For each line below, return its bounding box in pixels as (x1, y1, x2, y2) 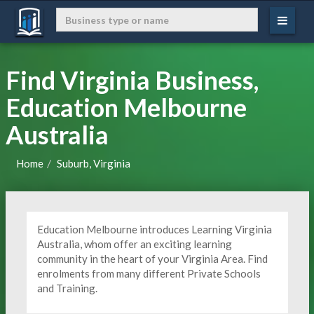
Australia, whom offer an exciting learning (36, 238, 232, 250)
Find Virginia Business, (5, 64, 259, 95)
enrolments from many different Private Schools (36, 267, 261, 280)
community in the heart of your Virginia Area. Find (36, 252, 268, 265)
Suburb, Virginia (56, 157, 130, 170)
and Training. (36, 282, 97, 294)
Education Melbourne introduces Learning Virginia (36, 223, 272, 235)
